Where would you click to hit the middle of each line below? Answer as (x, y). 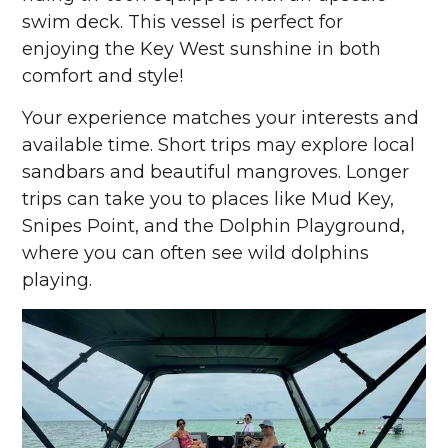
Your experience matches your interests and (221, 118)
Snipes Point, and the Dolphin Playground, (214, 226)
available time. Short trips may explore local (219, 145)
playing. (57, 280)
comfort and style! (103, 76)
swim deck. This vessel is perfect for (183, 22)
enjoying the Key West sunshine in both (202, 49)
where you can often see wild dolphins (196, 253)
